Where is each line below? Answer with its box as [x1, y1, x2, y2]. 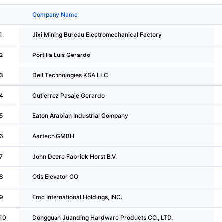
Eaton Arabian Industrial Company [32, 111, 128, 119]
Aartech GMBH [32, 132, 74, 140]
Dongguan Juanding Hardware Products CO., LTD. [32, 213, 173, 221]
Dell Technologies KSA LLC [32, 71, 108, 79]
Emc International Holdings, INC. [32, 193, 122, 201]
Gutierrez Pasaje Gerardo [32, 91, 105, 99]
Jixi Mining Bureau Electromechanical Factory [32, 30, 162, 38]
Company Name [32, 10, 78, 18]
